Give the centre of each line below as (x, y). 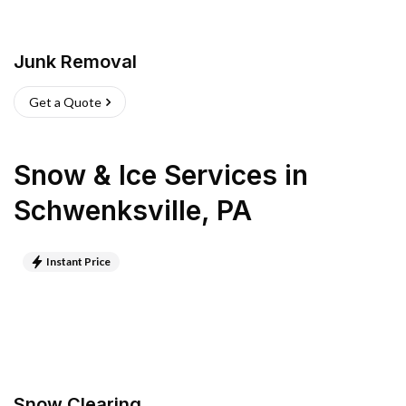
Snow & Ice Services (145, 175)
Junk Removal (75, 62)
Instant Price (78, 261)
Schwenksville (107, 210)
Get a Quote (65, 102)
